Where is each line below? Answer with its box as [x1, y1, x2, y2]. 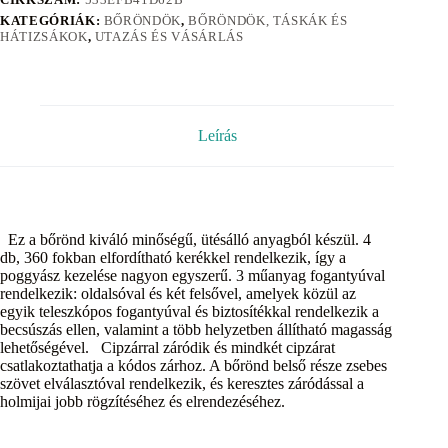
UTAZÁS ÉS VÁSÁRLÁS [94, 29, 244, 45]
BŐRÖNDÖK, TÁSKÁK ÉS [188, 13, 348, 29]
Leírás [197, 127, 237, 145]
